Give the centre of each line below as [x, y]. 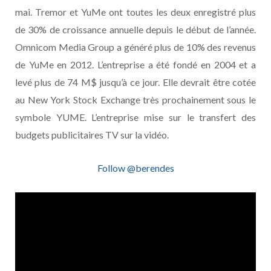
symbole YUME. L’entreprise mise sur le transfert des [135, 117]
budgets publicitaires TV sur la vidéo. [92, 135]
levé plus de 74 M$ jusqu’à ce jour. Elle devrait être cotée [135, 82]
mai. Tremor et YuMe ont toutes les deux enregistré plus [135, 12]
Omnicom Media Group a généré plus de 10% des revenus [135, 47]
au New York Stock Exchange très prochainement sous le [135, 100]
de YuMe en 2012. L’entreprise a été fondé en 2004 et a [135, 65]
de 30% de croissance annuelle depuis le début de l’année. [135, 30]
